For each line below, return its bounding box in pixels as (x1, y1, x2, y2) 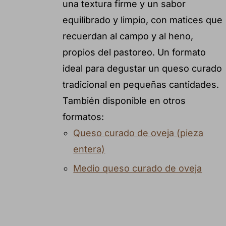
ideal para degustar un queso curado (62, 63, 222, 74)
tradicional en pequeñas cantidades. (62, 79, 219, 90)
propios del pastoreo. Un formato (62, 46, 206, 58)
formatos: (62, 111, 104, 122)
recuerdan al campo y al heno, (62, 30, 193, 41)
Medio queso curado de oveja (73, 162, 202, 174)
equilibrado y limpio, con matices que (62, 14, 222, 25)
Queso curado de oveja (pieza (73, 127, 204, 138)
